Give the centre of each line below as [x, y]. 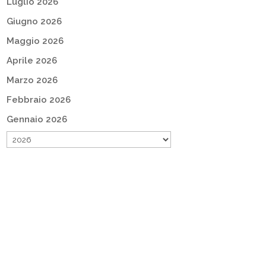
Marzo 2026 [32, 80]
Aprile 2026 [31, 61]
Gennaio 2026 [37, 119]
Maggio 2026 [35, 41]
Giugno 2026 [34, 21]
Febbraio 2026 [38, 100]
